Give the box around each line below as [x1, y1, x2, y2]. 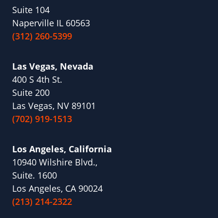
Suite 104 [12, 4, 50, 16]
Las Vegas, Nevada [12, 60, 93, 73]
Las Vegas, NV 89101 [12, 100, 96, 112]
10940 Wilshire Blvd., [12, 156, 97, 168]
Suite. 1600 [12, 169, 57, 182]
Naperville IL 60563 [12, 17, 90, 29]
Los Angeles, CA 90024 [12, 182, 103, 195]
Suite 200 [12, 87, 50, 99]
